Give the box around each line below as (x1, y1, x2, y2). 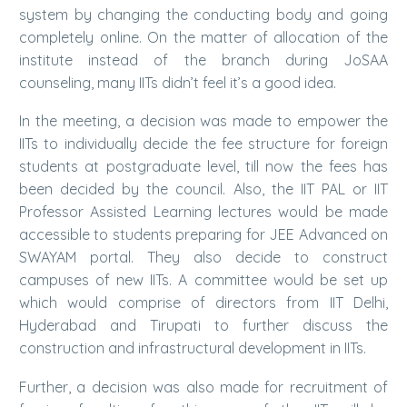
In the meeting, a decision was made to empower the (19, 112, 388, 131)
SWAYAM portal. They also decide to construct (19, 248, 388, 267)
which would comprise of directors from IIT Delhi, (19, 293, 388, 313)
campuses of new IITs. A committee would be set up (19, 271, 388, 290)
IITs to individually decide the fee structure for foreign (19, 134, 388, 154)
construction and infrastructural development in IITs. (19, 339, 366, 358)
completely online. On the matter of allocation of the (19, 27, 388, 46)
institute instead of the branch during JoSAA (19, 50, 388, 69)
